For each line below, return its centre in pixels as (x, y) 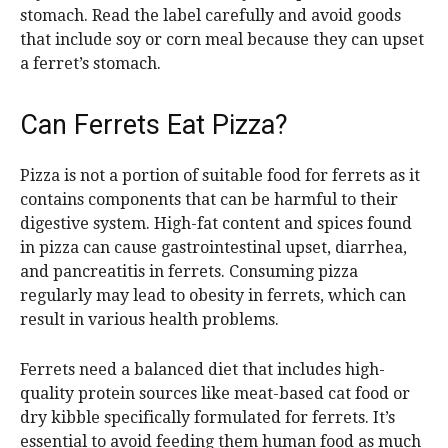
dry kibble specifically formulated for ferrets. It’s (207, 418)
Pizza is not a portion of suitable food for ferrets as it (220, 176)
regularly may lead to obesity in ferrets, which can (213, 296)
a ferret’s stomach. (90, 64)
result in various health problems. (149, 320)
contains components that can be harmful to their (209, 200)
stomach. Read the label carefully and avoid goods (210, 16)
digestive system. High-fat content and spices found (216, 224)
